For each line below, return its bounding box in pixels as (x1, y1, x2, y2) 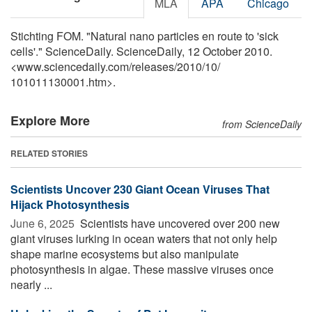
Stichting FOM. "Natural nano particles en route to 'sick (10, 27, 279, 44)
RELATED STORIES (10, 146, 88, 159)
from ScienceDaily (222, 116, 302, 131)
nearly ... (10, 276, 52, 292)
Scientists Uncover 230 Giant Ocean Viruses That (10, 180, 270, 197)
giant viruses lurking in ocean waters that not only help (10, 230, 277, 247)
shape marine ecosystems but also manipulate (10, 245, 239, 262)
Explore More (10, 111, 90, 130)
